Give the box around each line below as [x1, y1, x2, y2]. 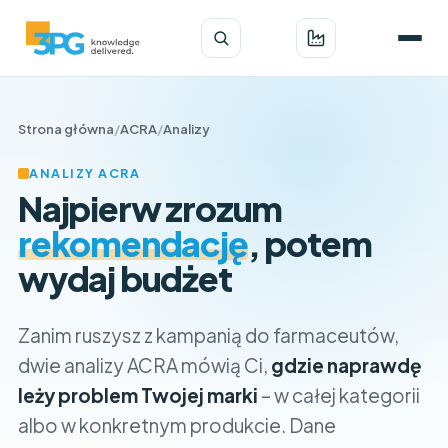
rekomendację [18, 222, 248, 265]
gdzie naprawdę [271, 353, 422, 377]
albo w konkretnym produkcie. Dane [18, 413, 336, 437]
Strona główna [18, 121, 114, 137]
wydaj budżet [18, 257, 232, 300]
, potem [247, 222, 372, 265]
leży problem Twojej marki [18, 383, 258, 407]
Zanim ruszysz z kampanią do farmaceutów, [18, 323, 399, 347]
